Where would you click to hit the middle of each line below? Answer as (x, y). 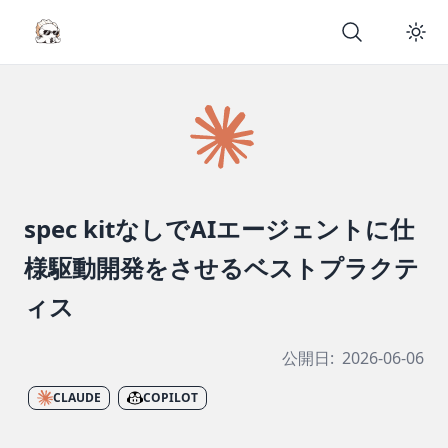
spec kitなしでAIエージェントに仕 (219, 228)
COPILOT (170, 397)
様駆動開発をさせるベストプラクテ (221, 267)
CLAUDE (77, 397)
